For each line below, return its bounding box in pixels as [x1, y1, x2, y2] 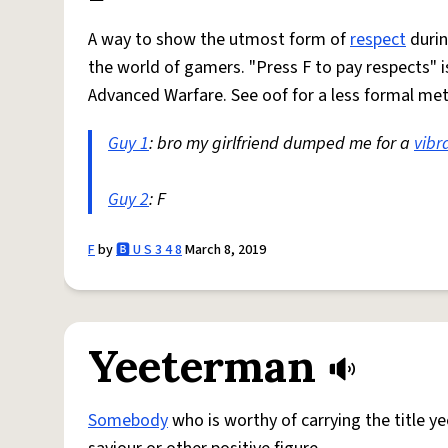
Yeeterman [88, 338, 316, 394]
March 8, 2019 [182, 240, 266, 260]
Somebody [88, 408, 168, 433]
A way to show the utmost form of [88, 27, 350, 52]
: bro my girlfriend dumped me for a [149, 131, 414, 156]
